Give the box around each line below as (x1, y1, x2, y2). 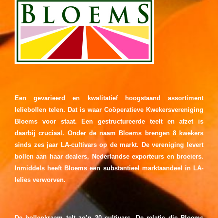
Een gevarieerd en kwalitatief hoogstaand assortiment (15, 94, 203, 102)
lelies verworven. (15, 176, 66, 183)
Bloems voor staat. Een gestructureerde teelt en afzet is (15, 117, 203, 125)
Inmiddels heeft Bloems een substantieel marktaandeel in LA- (15, 164, 203, 172)
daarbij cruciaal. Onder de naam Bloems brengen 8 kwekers (15, 129, 203, 137)
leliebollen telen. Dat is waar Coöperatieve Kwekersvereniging (15, 106, 203, 113)
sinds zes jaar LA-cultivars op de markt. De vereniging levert (15, 141, 203, 148)
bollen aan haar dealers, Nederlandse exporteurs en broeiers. (15, 152, 203, 160)
